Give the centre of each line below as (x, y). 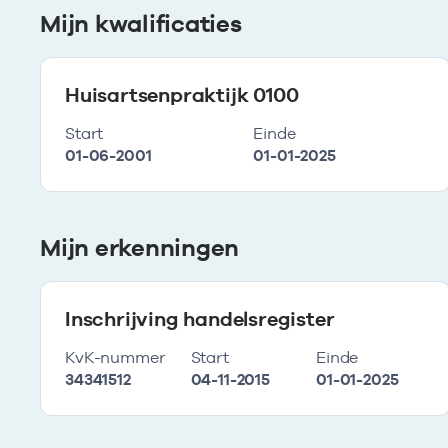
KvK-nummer (115, 357)
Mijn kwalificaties (141, 23)
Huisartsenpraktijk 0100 (182, 95)
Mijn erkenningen (140, 247)
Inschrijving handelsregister (200, 319)
